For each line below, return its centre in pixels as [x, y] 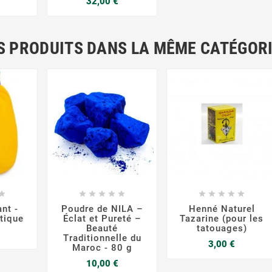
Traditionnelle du [102, 238]
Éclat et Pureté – [102, 219]
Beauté [102, 229]
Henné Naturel [222, 209]
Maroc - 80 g [102, 248]
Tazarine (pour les [222, 219]
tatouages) [222, 229]
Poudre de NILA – [102, 209]
